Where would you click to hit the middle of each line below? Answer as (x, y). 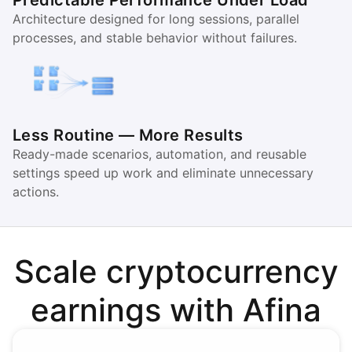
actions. (36, 192)
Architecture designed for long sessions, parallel (156, 19)
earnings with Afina (176, 310)
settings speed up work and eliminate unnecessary (163, 173)
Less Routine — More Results (128, 135)
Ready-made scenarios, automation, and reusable (159, 154)
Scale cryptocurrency (176, 271)
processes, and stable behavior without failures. (155, 38)
